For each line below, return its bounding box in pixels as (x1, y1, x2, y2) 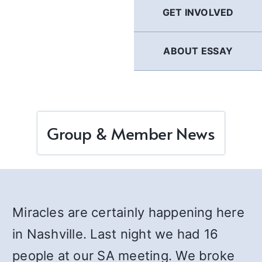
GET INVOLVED (162, 6, 234, 18)
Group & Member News (47, 122, 215, 144)
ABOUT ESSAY (163, 45, 233, 57)
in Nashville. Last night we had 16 (12, 226, 219, 242)
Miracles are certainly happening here (12, 205, 244, 220)
